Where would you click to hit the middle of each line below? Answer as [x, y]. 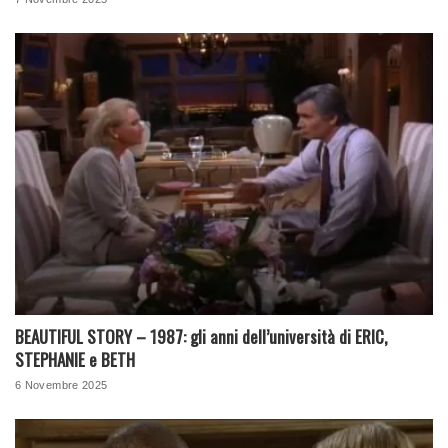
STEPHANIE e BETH [75, 360]
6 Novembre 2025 [61, 385]
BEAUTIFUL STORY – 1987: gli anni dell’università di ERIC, [201, 337]
